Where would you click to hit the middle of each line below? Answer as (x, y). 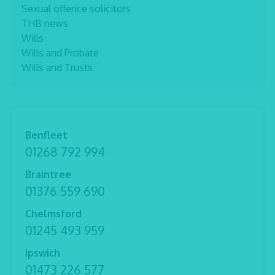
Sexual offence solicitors (76, 9)
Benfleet (46, 135)
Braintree (48, 174)
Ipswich (43, 253)
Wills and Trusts (57, 68)
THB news (45, 23)
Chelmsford (53, 214)
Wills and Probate (60, 53)
